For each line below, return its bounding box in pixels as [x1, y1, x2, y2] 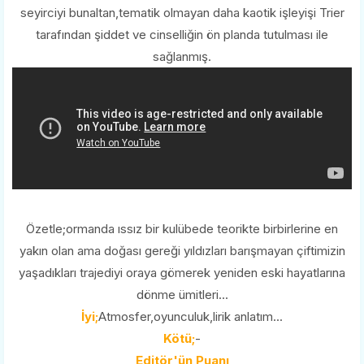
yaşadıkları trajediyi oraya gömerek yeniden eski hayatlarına [19, 265, 345, 281]
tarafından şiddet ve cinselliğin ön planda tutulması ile [36, 27, 328, 43]
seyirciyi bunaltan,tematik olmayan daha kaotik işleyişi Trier [19, 5, 344, 21]
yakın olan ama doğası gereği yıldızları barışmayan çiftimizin [19, 243, 345, 259]
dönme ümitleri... [136, 287, 228, 303]
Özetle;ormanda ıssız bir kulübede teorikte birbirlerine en [26, 221, 338, 237]
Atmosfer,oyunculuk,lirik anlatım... [98, 309, 283, 325]
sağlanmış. [153, 49, 211, 65]
